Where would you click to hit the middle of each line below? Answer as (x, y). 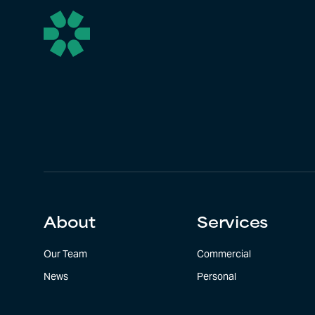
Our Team (66, 254)
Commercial (224, 254)
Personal (217, 277)
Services (233, 224)
